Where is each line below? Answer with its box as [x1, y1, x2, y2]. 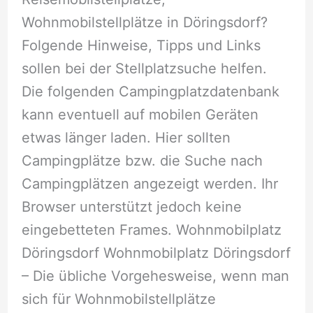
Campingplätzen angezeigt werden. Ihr [21, 175, 278, 192]
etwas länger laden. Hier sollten [21, 129, 231, 146]
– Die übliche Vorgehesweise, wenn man [21, 267, 289, 284]
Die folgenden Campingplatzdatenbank [21, 82, 279, 100]
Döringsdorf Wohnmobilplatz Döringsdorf [21, 244, 291, 261]
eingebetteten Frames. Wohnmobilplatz [21, 221, 282, 238]
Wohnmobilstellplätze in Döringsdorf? [21, 13, 268, 31]
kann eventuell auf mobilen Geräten [21, 105, 259, 123]
